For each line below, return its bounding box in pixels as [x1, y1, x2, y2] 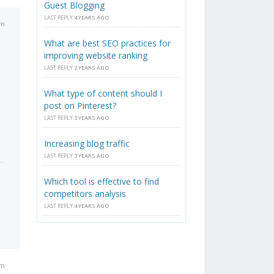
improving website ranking [44, 50, 148, 62]
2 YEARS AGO [74, 64, 109, 72]
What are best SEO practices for [44, 37, 171, 50]
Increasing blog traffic [44, 138, 130, 150]
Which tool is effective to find [44, 176, 160, 188]
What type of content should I [44, 87, 163, 100]
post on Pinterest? [44, 100, 117, 112]
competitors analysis [44, 188, 127, 200]
